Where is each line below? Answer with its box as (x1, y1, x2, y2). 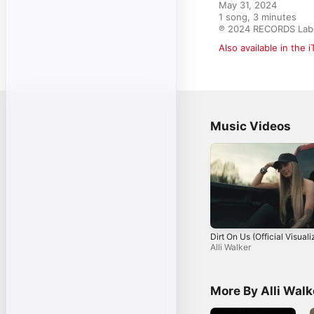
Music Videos (210, 119, 291, 133)
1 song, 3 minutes (219, 11, 296, 22)
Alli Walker (210, 242, 251, 253)
